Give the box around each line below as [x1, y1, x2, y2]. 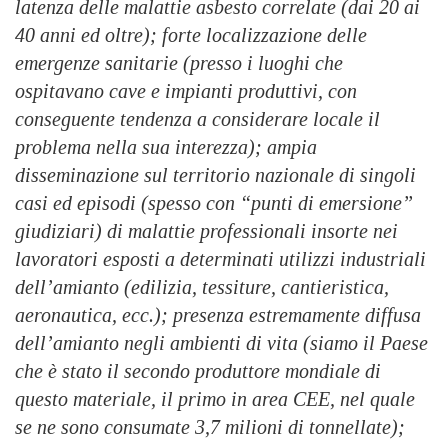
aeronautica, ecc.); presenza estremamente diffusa [15, 304, 421, 327]
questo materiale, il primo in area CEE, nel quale [15, 388, 415, 411]
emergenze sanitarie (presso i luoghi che [15, 52, 343, 75]
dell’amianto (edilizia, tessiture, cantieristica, [15, 276, 389, 299]
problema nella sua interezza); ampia [15, 136, 317, 159]
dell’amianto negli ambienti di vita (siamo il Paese [15, 332, 428, 355]
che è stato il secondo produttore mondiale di [15, 360, 381, 383]
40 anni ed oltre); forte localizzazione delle [15, 24, 367, 47]
